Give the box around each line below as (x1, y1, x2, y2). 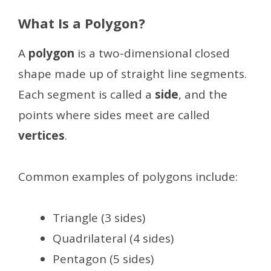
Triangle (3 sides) (53, 209, 145, 226)
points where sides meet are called (18, 106, 210, 123)
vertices (18, 127, 65, 143)
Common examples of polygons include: (18, 168, 238, 184)
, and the (178, 86, 227, 102)
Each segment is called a (18, 86, 155, 102)
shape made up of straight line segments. (18, 65, 247, 82)
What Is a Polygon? (18, 13, 145, 32)
